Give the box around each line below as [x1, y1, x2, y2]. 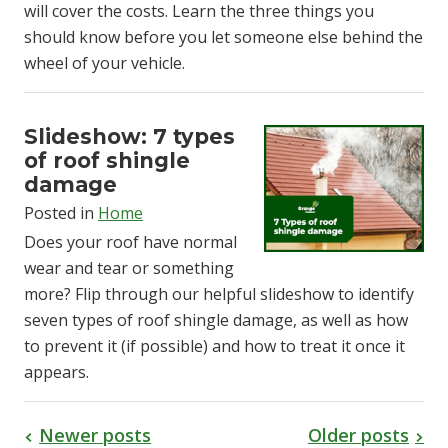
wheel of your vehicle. [24, 52, 185, 75]
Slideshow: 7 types [24, 124, 235, 150]
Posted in [24, 202, 98, 225]
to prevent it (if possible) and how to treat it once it [24, 335, 405, 358]
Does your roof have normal [24, 231, 237, 254]
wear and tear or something [24, 257, 234, 280]
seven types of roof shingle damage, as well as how [24, 309, 408, 332]
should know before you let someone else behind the [24, 26, 423, 49]
